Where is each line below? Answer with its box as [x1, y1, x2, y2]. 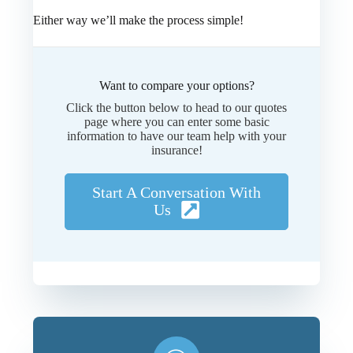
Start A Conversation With [92, 184, 261, 201]
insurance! [150, 143, 203, 157]
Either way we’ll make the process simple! [33, 13, 244, 27]
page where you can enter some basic [84, 114, 269, 128]
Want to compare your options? [98, 78, 255, 92]
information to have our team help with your [67, 128, 286, 143]
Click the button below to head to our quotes [66, 100, 287, 114]
